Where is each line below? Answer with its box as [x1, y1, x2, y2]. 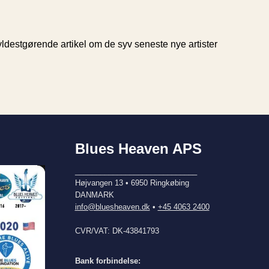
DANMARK [74, 190, 114, 200]
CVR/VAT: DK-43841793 [74, 226, 159, 236]
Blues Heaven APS [74, 141, 202, 157]
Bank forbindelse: [74, 256, 141, 266]
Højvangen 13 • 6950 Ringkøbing [74, 178, 189, 188]
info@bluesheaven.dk [74, 202, 150, 212]
